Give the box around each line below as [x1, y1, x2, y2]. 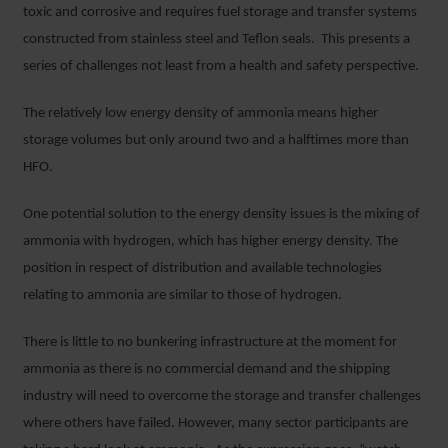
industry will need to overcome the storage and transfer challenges [23, 388, 421, 404]
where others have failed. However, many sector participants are [23, 415, 408, 431]
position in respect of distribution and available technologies [23, 260, 382, 276]
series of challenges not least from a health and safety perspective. [23, 58, 419, 74]
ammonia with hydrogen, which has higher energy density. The [23, 233, 398, 249]
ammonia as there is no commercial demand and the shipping [23, 361, 390, 377]
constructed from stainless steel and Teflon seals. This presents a [23, 31, 410, 47]
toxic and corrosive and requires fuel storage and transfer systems [23, 4, 417, 20]
